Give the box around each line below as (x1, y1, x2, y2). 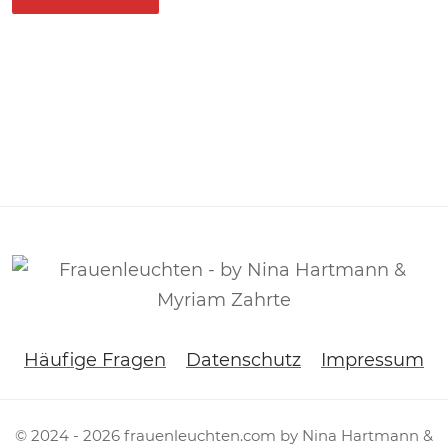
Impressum (321, 348, 424, 371)
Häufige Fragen (24, 348, 166, 371)
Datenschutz (186, 348, 301, 371)
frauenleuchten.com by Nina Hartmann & (120, 425, 433, 445)
